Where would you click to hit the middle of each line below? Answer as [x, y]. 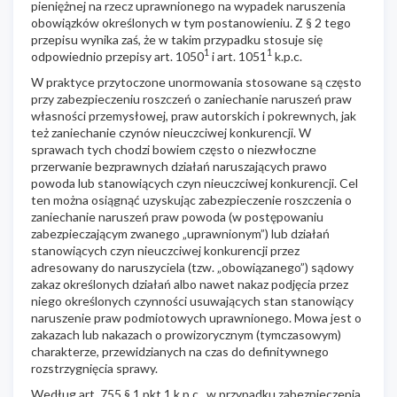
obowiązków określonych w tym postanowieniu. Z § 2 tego [191, 22]
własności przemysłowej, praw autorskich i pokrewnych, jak [194, 115]
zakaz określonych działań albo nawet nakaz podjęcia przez [190, 284]
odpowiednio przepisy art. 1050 [117, 56]
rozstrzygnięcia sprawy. [94, 368]
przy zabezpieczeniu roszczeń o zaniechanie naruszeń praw [191, 98]
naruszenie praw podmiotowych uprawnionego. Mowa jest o [196, 317]
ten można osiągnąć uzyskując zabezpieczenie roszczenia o [191, 199]
